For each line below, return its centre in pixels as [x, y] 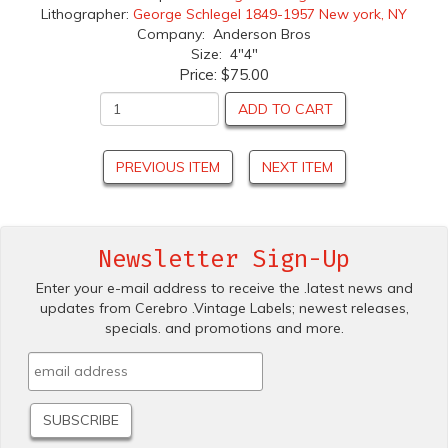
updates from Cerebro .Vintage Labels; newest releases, [224, 308]
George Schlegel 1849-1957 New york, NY [270, 14]
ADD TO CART [285, 109]
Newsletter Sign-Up [224, 259]
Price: [200, 75]
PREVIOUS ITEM [167, 167]
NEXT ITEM [297, 167]
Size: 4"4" [224, 54]
